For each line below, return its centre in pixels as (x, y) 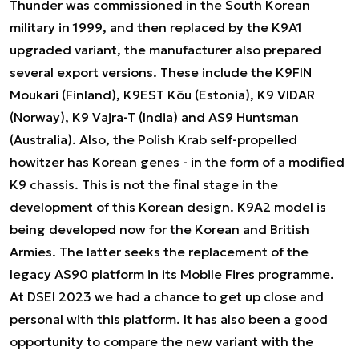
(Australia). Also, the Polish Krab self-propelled (153, 139)
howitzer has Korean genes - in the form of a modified (177, 162)
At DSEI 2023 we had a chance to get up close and (167, 296)
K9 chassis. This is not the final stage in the (144, 184)
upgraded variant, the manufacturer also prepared (165, 50)
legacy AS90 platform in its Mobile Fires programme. (172, 274)
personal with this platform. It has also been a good (169, 319)
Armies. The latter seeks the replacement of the (159, 252)
